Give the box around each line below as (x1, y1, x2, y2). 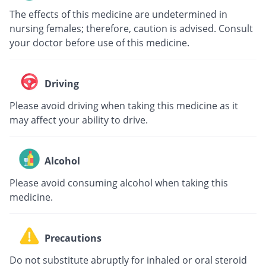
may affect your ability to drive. (9, 113, 148, 127)
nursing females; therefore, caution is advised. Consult (9, 22, 253, 36)
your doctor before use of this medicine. (9, 36, 189, 50)
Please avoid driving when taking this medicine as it (9, 99, 238, 113)
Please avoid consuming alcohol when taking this (9, 176, 228, 190)
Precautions (45, 231, 102, 245)
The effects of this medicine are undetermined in (9, 8, 227, 21)
